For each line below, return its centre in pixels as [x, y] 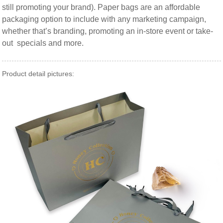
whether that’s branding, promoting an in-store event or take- [108, 31]
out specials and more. [46, 43]
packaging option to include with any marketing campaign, [104, 19]
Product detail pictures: [38, 73]
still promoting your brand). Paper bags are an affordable [101, 7]
